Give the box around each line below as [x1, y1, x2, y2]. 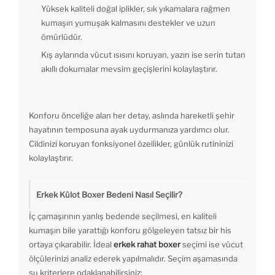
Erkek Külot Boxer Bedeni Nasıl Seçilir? [36, 190, 182, 200]
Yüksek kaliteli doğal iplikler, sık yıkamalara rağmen [41, 4, 230, 14]
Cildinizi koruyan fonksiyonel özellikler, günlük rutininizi [29, 139, 233, 149]
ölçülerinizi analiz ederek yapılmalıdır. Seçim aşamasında [29, 254, 238, 264]
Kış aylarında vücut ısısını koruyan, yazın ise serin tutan [41, 50, 246, 60]
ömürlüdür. [41, 32, 82, 42]
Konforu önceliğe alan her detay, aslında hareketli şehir [29, 110, 234, 121]
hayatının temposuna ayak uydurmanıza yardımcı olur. [29, 125, 230, 135]
